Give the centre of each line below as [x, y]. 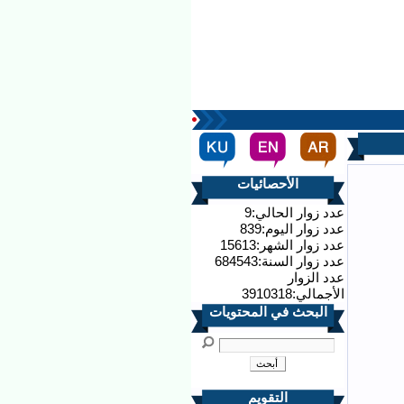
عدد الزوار [316, 277]
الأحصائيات [268, 184]
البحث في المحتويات [268, 312]
